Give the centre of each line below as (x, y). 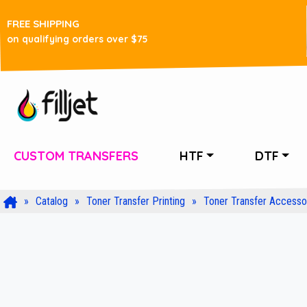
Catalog (52, 201)
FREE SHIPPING (43, 23)
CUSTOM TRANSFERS (76, 156)
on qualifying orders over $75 (77, 38)
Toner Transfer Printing (136, 201)
